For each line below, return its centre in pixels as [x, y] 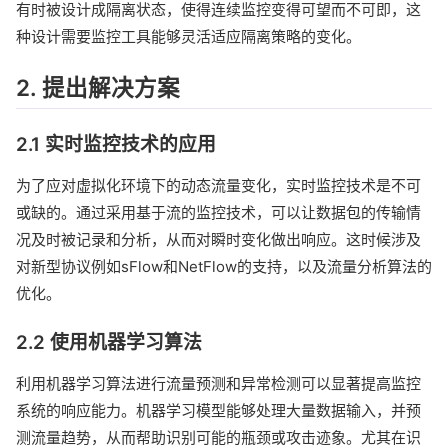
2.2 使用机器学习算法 [109, 343]
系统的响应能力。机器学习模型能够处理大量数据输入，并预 [218, 411]
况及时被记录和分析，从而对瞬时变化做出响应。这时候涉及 [218, 240]
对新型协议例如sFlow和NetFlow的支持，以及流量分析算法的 [224, 267]
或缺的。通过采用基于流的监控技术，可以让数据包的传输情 [218, 213]
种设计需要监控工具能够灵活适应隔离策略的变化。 [188, 36]
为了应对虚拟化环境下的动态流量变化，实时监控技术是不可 [218, 186]
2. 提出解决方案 [98, 87]
